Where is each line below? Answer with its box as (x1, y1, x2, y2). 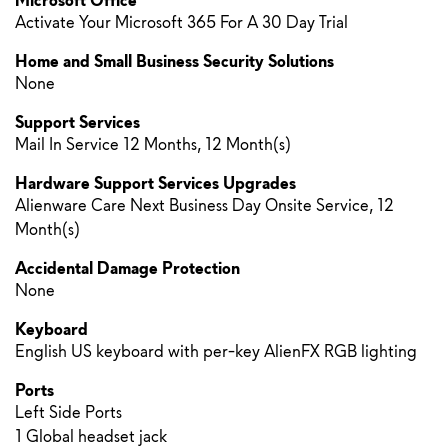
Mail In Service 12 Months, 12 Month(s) (15, 133, 291, 156)
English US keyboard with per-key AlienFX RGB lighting (15, 340, 417, 363)
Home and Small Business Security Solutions (15, 50, 334, 73)
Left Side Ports (15, 401, 122, 424)
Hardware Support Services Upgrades (15, 172, 296, 195)
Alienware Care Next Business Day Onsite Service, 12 (15, 194, 394, 217)
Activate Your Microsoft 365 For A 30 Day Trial (15, 11, 348, 34)
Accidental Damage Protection (15, 257, 240, 280)
